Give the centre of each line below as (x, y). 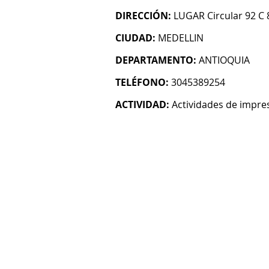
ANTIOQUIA (224, 60)
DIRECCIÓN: (143, 16)
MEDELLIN (181, 38)
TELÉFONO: (142, 82)
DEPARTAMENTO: (156, 60)
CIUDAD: (135, 38)
